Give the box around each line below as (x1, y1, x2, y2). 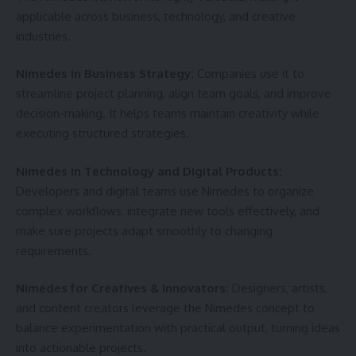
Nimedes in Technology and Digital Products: (16, 163, 282, 179)
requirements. (16, 242, 91, 258)
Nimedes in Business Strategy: (16, 66, 194, 81)
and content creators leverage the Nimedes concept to (16, 300, 315, 315)
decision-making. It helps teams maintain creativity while (16, 106, 319, 121)
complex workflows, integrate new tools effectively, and (16, 203, 319, 219)
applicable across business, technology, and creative (16, 8, 296, 24)
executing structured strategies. (16, 126, 189, 141)
